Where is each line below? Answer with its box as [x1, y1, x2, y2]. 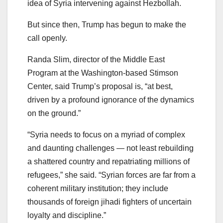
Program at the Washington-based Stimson [27, 68, 178, 77]
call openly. [27, 33, 67, 42]
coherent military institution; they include [27, 184, 168, 193]
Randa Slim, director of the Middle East [27, 55, 165, 64]
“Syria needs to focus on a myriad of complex [27, 130, 185, 139]
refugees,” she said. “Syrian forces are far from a [27, 170, 196, 179]
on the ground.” [27, 109, 81, 117]
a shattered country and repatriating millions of [27, 157, 190, 166]
